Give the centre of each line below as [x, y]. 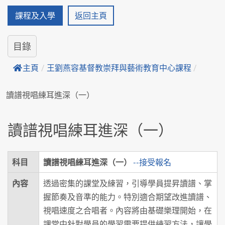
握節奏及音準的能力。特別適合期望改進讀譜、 [128, 196]
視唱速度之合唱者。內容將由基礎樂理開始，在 [128, 210]
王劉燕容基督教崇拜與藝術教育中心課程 [119, 68]
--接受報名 [152, 162]
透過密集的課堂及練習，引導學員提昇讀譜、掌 [128, 183]
